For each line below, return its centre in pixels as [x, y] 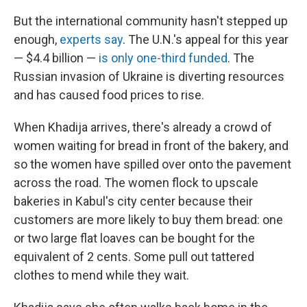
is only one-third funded [163, 58]
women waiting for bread [81, 145]
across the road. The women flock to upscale [136, 182]
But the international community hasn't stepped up [151, 21]
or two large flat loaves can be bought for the [134, 238]
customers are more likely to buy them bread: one [148, 219]
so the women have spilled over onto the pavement [152, 164]
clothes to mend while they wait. [101, 275]
